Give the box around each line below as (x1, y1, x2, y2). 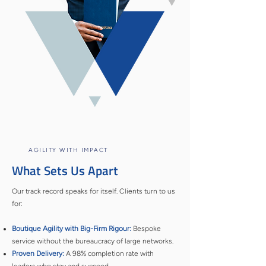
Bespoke (133, 224, 161, 233)
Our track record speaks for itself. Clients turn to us (12, 187, 175, 195)
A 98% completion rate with (64, 249, 154, 258)
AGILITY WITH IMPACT (28, 146, 108, 154)
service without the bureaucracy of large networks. (12, 237, 173, 245)
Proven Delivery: (12, 249, 64, 258)
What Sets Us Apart (12, 161, 118, 180)
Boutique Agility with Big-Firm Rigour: (12, 224, 133, 233)
